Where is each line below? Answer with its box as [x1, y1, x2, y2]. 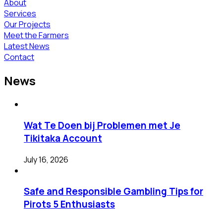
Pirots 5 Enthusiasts [24, 198, 115, 211]
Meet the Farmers [4, 30, 69, 41]
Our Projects [4, 19, 51, 30]
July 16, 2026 [24, 154, 68, 165]
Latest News [4, 41, 50, 52]
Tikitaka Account [24, 132, 102, 145]
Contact [4, 52, 34, 63]
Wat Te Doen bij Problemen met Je [24, 119, 180, 132]
